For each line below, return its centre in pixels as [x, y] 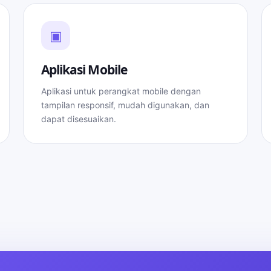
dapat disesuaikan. [79, 119]
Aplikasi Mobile [84, 70]
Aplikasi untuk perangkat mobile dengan [121, 91]
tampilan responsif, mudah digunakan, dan [125, 105]
